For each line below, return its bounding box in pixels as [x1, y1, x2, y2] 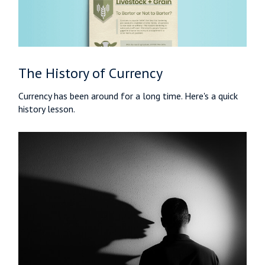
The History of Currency [18, 64, 163, 83]
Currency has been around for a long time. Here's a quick [18, 90, 238, 102]
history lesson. [18, 103, 76, 115]
